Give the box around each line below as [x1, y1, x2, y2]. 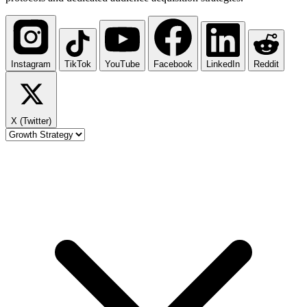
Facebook [153, 58, 193, 69]
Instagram [11, 58, 51, 69]
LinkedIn [206, 58, 240, 69]
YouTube [105, 58, 140, 69]
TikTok [64, 58, 91, 69]
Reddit [254, 58, 279, 69]
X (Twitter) [11, 115, 51, 126]
